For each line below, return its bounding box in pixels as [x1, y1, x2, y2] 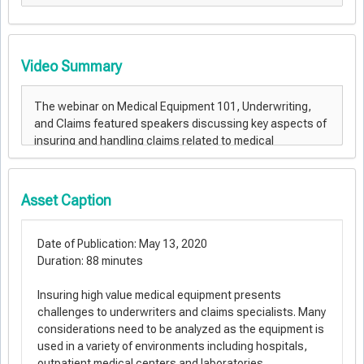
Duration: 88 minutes [37, 254, 143, 267]
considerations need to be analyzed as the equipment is [37, 323, 324, 336]
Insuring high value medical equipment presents [37, 288, 281, 301]
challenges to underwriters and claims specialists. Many [37, 305, 326, 318]
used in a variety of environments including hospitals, [37, 340, 307, 353]
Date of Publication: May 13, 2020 [37, 237, 207, 250]
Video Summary [21, 58, 122, 75]
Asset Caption [21, 192, 111, 209]
